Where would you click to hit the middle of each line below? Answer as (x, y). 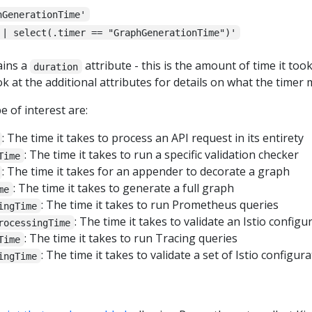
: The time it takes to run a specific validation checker (161, 155)
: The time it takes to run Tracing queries (131, 239)
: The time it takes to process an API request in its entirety (153, 138)
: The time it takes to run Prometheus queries (159, 205)
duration (56, 67)
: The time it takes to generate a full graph (123, 188)
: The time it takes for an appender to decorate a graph (146, 172)
